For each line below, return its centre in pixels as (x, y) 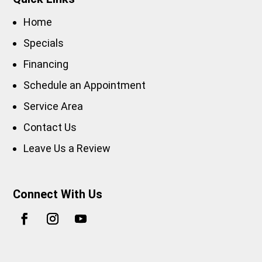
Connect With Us (58, 194)
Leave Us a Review (67, 149)
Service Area (54, 106)
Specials (44, 43)
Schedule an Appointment (85, 85)
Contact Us (50, 127)
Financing (46, 64)
